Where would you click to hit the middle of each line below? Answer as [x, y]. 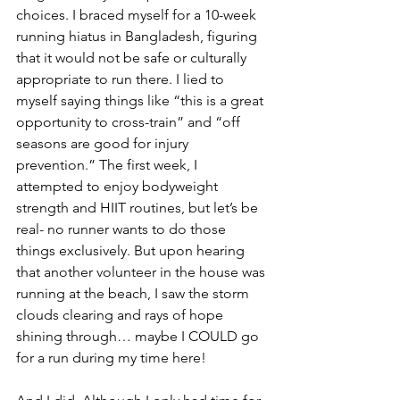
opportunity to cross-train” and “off [130, 121]
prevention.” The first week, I [108, 164]
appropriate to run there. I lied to [122, 79]
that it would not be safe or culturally [133, 57]
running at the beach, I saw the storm [134, 293]
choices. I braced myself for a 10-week [138, 14]
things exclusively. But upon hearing [132, 250]
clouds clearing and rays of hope [121, 314]
